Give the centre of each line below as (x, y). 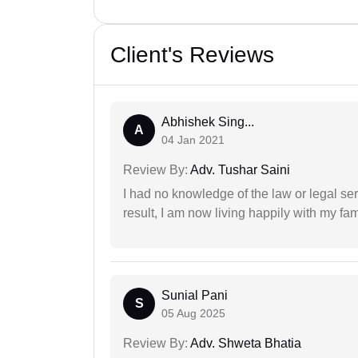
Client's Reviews (192, 55)
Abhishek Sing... (208, 122)
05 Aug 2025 (193, 314)
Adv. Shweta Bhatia (245, 344)
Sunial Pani (195, 296)
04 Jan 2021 (193, 140)
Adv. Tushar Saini (239, 170)
